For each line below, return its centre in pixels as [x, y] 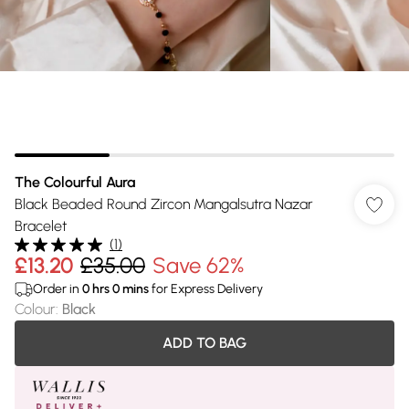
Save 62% [198, 265]
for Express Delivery [206, 289]
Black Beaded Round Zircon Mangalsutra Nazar [164, 204]
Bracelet [41, 226]
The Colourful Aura [75, 182]
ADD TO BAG [204, 343]
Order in [58, 289]
